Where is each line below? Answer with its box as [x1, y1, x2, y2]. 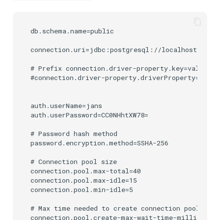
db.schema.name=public [30, 27, 114, 36]
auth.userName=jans [30, 101, 102, 110]
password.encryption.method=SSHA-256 [30, 138, 168, 148]
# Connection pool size [30, 157, 117, 166]
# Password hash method [30, 129, 117, 138]
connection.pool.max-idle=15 [30, 176, 137, 185]
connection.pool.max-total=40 [30, 166, 141, 176]
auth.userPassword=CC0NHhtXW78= [30, 110, 148, 120]
